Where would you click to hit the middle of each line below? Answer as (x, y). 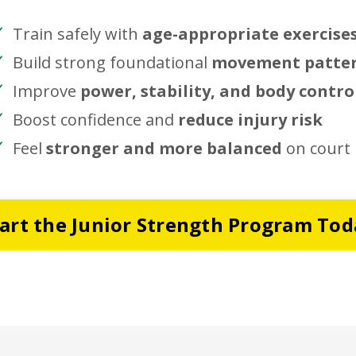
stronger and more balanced (164, 148)
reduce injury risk (251, 119)
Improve (47, 91)
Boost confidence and (96, 119)
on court (317, 148)
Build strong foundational (112, 62)
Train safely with (76, 33)
